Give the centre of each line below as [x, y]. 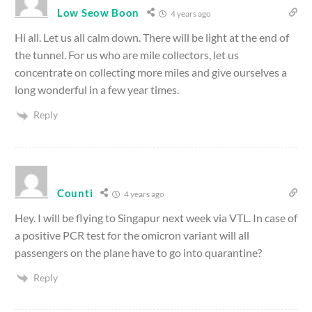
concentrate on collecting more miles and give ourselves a [151, 72]
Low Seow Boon [99, 13]
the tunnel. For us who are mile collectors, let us [127, 55]
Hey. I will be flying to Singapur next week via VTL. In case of [156, 217]
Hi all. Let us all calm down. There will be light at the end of [152, 38]
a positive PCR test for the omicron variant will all [132, 235]
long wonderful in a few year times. [97, 90]
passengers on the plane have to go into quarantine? [138, 252]
